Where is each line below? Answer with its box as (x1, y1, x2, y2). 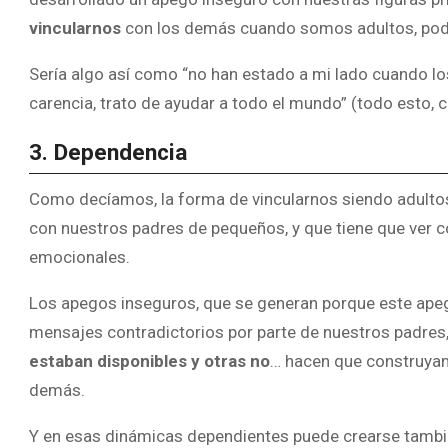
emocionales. (29, 247, 130, 268)
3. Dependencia (29, 138, 187, 166)
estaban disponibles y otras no (29, 351, 270, 372)
